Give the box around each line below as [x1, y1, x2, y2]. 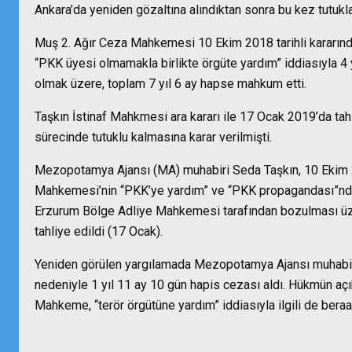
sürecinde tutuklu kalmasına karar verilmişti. [35, 130, 272, 145]
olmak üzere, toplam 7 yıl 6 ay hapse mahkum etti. [35, 76, 306, 91]
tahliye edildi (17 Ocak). [35, 224, 163, 239]
